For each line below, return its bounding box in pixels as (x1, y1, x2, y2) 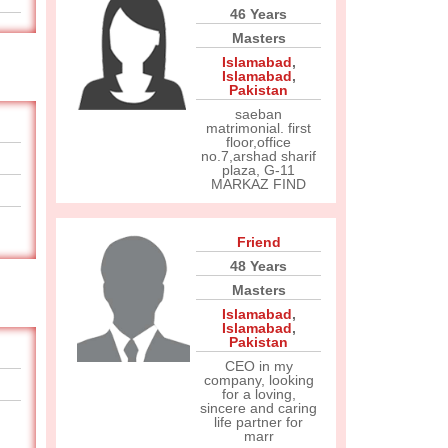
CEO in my (224, 358, 293, 374)
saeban (235, 106, 282, 122)
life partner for (214, 414, 303, 430)
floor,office (226, 134, 291, 150)
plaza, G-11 (222, 162, 295, 178)
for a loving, (221, 386, 296, 402)
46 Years (230, 6, 287, 22)
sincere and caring (200, 400, 317, 416)
